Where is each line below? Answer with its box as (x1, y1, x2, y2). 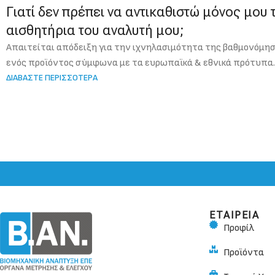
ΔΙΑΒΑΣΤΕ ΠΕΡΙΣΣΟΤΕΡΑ (6, 72, 98, 83)
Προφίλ (223, 222, 254, 234)
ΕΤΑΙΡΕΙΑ (209, 209, 259, 221)
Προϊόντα (223, 246, 264, 258)
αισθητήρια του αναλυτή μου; (6, 22, 184, 38)
